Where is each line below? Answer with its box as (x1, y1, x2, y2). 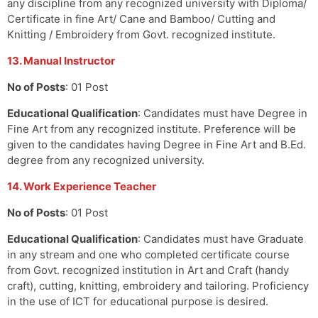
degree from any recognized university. (7, 153, 204, 167)
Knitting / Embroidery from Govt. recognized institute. (7, 27, 275, 41)
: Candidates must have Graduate (138, 231, 304, 246)
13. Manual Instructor (7, 53, 115, 67)
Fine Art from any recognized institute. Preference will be (7, 121, 296, 136)
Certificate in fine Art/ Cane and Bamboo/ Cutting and (7, 11, 275, 26)
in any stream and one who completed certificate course (7, 247, 290, 261)
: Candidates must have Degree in (138, 106, 307, 120)
